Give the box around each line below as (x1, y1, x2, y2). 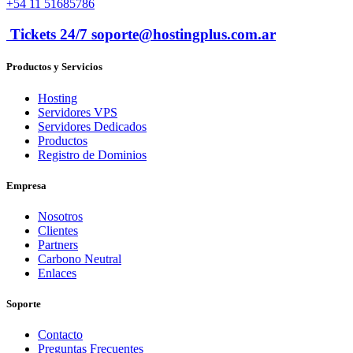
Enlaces (38, 266, 76, 280)
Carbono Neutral (38, 251, 121, 266)
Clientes (38, 223, 78, 237)
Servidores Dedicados (38, 119, 147, 133)
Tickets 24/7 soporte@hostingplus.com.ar (6, 26, 276, 43)
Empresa (6, 179, 46, 191)
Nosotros (38, 209, 83, 223)
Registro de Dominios (38, 147, 147, 162)
